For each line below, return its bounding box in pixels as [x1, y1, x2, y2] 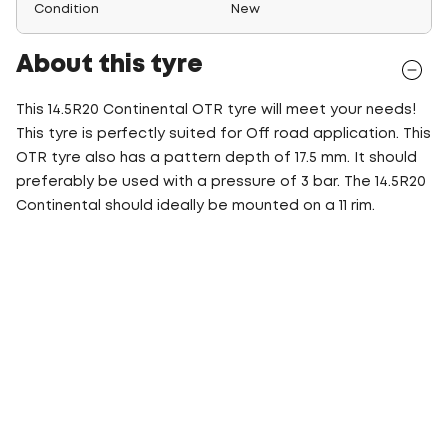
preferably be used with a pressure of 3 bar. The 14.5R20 [16, 176, 426, 188]
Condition [34, 4, 99, 15]
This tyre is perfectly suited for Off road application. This [16, 128, 431, 140]
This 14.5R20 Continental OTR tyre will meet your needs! [16, 104, 416, 116]
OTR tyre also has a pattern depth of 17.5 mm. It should [16, 152, 417, 164]
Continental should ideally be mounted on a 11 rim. [16, 200, 375, 212]
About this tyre [16, 55, 203, 76]
